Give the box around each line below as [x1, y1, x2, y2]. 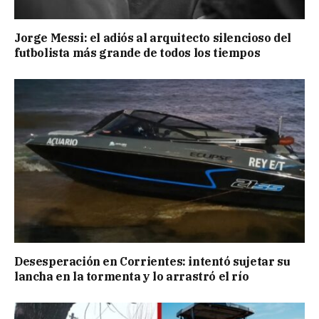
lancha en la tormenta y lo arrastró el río [14, 268, 254, 283]
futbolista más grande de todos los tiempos [14, 46, 261, 61]
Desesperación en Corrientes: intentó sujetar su [14, 253, 291, 268]
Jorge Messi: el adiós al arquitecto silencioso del [14, 31, 292, 46]
